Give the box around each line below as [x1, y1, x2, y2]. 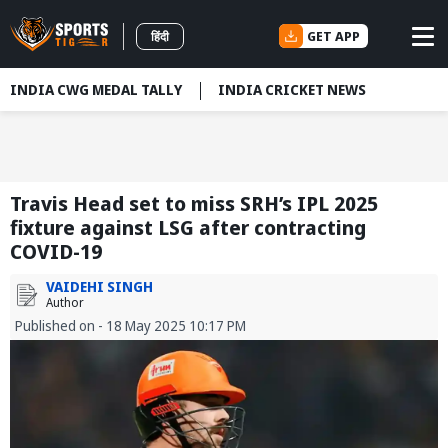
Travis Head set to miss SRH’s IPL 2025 [10, 190, 378, 218]
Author [46, 294, 84, 312]
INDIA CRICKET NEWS [218, 80, 366, 99]
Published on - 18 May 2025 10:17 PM [15, 316, 246, 336]
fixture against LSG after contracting [10, 214, 366, 242]
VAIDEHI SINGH [46, 277, 153, 297]
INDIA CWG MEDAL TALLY [10, 80, 182, 99]
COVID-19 [10, 238, 102, 266]
